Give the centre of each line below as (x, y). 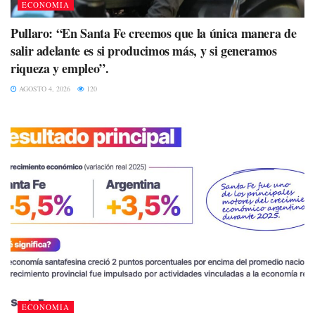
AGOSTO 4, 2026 (44, 88)
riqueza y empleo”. (60, 68)
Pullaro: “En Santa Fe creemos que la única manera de (154, 33)
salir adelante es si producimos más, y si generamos (144, 50)
